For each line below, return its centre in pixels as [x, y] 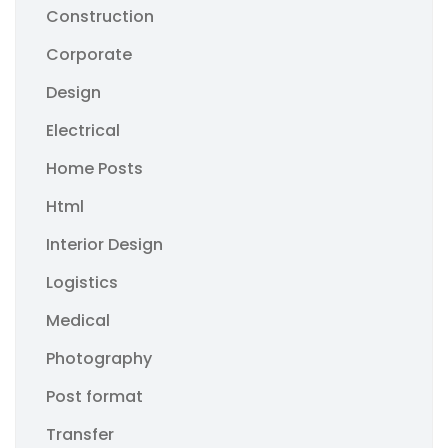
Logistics [82, 282]
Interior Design [104, 244]
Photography [99, 358]
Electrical [83, 130]
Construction [100, 16]
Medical [78, 320]
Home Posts [94, 168]
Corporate [89, 54]
